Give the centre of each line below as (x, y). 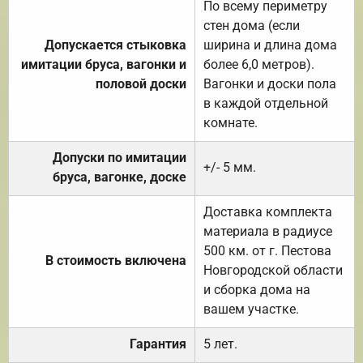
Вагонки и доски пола (270, 83)
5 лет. (220, 344)
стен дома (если (252, 25)
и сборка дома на (257, 289)
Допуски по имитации (120, 157)
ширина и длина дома (270, 45)
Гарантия (158, 344)
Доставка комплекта (268, 211)
